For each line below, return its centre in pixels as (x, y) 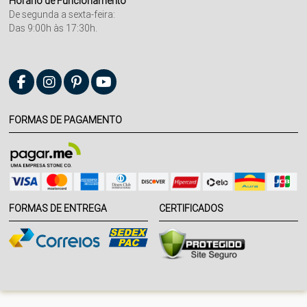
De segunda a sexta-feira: (62, 14)
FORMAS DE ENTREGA (58, 209)
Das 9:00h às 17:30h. (53, 28)
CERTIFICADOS (192, 209)
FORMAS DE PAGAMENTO (66, 120)
